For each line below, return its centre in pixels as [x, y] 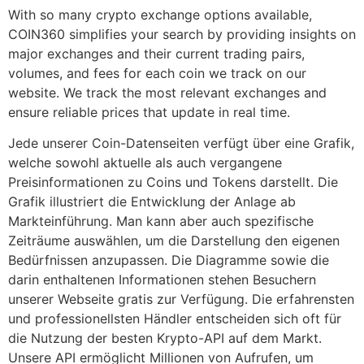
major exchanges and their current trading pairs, [156, 54]
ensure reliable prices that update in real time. [149, 112]
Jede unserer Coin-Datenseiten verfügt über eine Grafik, [181, 143]
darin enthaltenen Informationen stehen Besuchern [162, 280]
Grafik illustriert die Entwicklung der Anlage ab [152, 202]
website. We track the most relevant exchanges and [167, 93]
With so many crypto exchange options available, [160, 15]
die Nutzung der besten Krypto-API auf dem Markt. [165, 338]
